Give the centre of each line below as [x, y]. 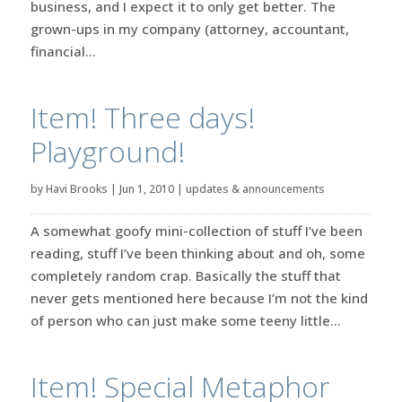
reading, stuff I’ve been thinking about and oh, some [197, 253]
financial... [63, 51]
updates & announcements [255, 188]
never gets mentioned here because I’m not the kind [199, 297]
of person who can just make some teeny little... [185, 320]
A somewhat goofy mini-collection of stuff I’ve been [196, 230]
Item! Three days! [142, 117]
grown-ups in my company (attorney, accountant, [189, 28]
